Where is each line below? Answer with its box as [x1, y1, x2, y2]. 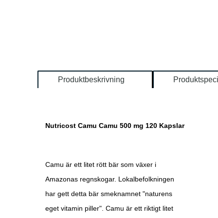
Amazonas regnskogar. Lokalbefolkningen [45, 175, 174, 183]
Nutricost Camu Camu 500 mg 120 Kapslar [45, 121, 184, 129]
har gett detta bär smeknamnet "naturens [45, 189, 172, 198]
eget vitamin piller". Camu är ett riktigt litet [45, 204, 173, 212]
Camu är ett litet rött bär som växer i [45, 160, 156, 168]
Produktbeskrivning [58, 75, 125, 84]
